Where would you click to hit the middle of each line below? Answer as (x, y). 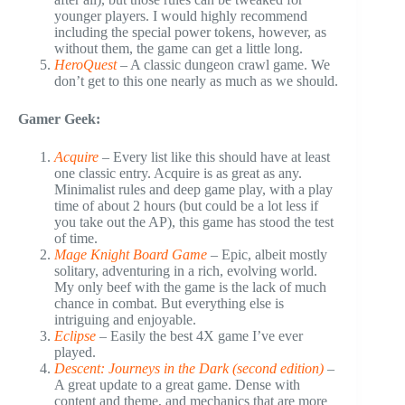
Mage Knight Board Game (131, 254)
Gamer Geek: (59, 118)
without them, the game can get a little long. (179, 48)
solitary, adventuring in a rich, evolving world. (186, 270)
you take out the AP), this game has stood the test (194, 221)
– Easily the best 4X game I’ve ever (199, 335)
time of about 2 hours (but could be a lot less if (186, 205)
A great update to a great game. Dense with (177, 384)
